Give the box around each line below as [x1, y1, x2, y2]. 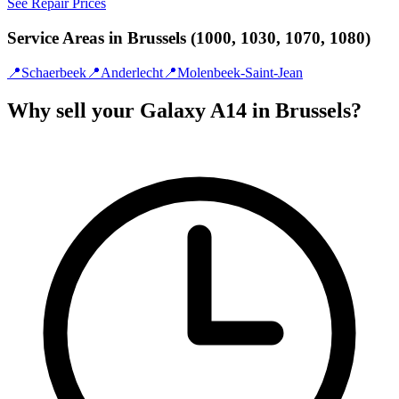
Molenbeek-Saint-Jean [177, 64, 303, 80]
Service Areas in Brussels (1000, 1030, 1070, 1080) [7, 28, 370, 48]
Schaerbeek [21, 64, 86, 80]
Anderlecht [101, 64, 163, 80]
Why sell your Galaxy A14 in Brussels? [7, 98, 362, 122]
